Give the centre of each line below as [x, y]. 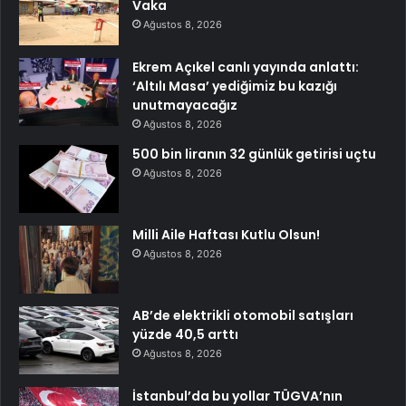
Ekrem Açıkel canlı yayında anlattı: [246, 68]
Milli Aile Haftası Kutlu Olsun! [226, 235]
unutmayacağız [185, 106]
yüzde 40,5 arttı [185, 335]
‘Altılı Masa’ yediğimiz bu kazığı [235, 87]
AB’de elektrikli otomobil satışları [243, 316]
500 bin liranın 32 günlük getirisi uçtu [254, 155]
